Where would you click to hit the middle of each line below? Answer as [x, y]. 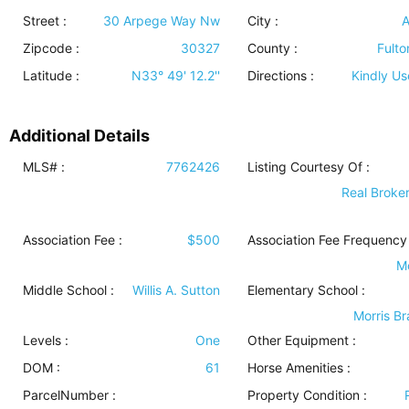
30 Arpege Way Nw [161, 21]
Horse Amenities [295, 367]
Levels [42, 340]
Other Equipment [298, 340]
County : [272, 48]
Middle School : [68, 290]
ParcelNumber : [69, 395]
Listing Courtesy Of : [308, 167]
